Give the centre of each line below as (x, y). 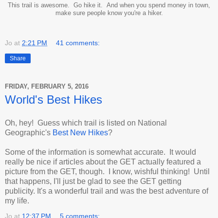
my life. (17, 201)
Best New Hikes (80, 133)
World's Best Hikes (54, 100)
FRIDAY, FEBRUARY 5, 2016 (47, 86)
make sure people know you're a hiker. (109, 13)
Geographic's (29, 133)
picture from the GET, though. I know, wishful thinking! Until (107, 172)
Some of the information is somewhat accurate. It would (100, 152)
